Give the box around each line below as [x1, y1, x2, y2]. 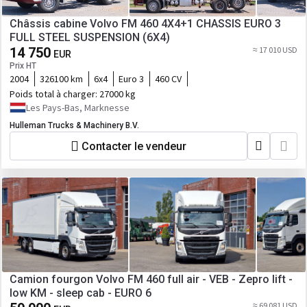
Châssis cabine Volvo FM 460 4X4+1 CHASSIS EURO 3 [10, 17, 281, 30]
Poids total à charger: [10, 88, 99, 100]
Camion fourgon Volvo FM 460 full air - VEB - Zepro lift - [10, 273, 293, 286]
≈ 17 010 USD [253, 45, 297, 55]
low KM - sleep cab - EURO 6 [10, 286, 151, 299]
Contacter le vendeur [82, 139, 186, 153]
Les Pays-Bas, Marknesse [26, 101, 130, 114]
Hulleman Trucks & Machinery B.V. [10, 121, 139, 130]
